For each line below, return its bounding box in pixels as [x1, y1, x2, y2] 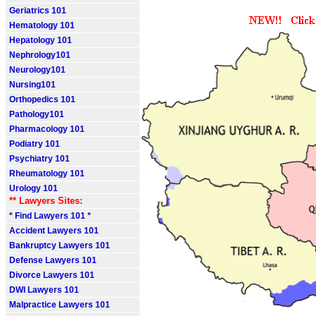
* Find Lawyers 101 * [9, 211, 91, 221]
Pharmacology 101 [9, 124, 85, 134]
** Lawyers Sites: [9, 195, 83, 206]
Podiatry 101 [9, 139, 60, 149]
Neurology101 [9, 65, 66, 75]
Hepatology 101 [9, 35, 72, 45]
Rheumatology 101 [9, 169, 85, 178]
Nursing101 [9, 80, 56, 90]
